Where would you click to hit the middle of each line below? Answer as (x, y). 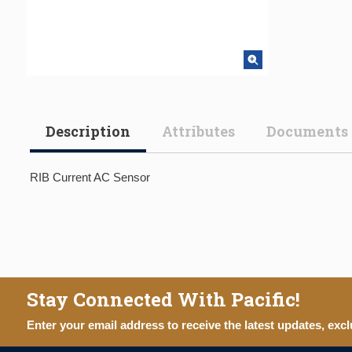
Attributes (198, 131)
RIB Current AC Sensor (90, 177)
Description (88, 131)
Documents (307, 131)
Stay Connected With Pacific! (163, 299)
